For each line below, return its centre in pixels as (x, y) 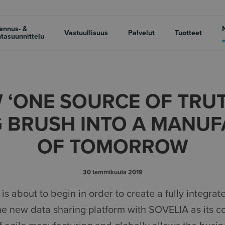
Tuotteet (188, 33)
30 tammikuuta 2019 (113, 172)
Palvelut (141, 33)
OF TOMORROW (113, 147)
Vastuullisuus (86, 33)
